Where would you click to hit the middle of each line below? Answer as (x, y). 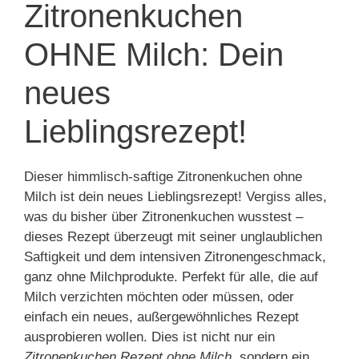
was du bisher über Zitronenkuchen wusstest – (163, 217)
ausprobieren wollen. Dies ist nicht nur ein (149, 337)
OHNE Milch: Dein (154, 54)
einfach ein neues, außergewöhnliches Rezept (161, 317)
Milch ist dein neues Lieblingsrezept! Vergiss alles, (175, 197)
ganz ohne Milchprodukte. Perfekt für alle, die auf (171, 277)
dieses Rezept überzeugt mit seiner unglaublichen (173, 237)
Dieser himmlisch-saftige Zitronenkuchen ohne (163, 177)
